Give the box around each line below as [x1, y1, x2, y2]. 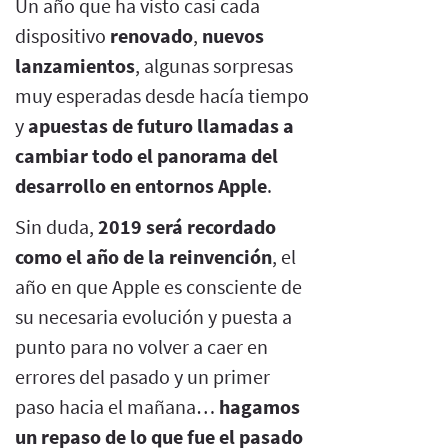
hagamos [219, 393, 300, 419]
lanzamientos [15, 52, 135, 78]
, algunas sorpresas [135, 52, 293, 78]
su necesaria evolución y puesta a [15, 303, 292, 329]
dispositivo [15, 22, 110, 48]
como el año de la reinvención [15, 243, 272, 269]
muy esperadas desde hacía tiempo [15, 82, 309, 108]
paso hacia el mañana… [15, 393, 219, 419]
